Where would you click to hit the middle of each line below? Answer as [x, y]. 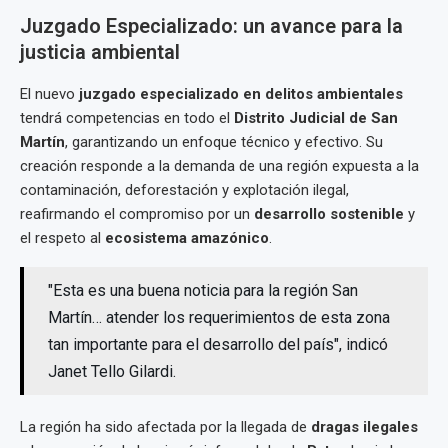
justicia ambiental [100, 52]
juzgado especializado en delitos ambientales [241, 94]
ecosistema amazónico [187, 238]
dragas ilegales [364, 427]
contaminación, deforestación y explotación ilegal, [184, 190]
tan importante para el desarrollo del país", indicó [218, 344]
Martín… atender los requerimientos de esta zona [219, 317]
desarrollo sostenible [329, 214]
